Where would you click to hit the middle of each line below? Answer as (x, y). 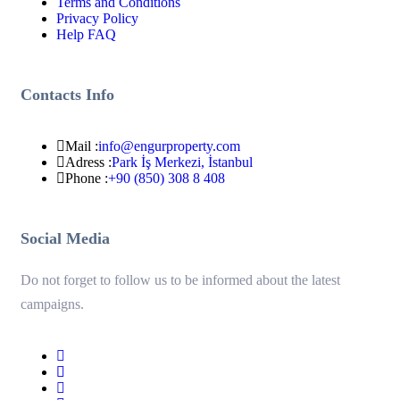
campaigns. (52, 304)
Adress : (88, 162)
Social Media (65, 239)
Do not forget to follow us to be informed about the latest (180, 280)
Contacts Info (67, 95)
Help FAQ (86, 35)
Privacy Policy (97, 19)
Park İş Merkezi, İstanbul (182, 162)
